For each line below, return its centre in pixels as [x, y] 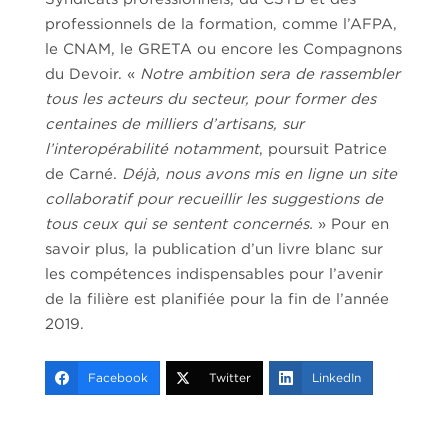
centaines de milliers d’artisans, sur [174, 123]
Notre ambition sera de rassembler [269, 73]
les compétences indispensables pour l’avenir [213, 273]
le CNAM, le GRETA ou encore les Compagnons [223, 48]
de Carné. [83, 173]
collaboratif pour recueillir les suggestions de [213, 198]
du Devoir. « [92, 73]
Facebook [117, 378]
